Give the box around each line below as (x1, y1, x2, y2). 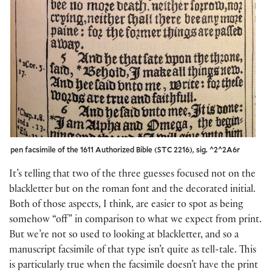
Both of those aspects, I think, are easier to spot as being (9, 200, 243, 211)
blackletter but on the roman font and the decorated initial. (9, 185, 256, 195)
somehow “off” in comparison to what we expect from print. (9, 215, 262, 226)
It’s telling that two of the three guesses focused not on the (9, 169, 256, 180)
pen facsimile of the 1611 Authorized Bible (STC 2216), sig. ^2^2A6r (10, 144, 240, 155)
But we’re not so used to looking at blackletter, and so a (9, 230, 239, 241)
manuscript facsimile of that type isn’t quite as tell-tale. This (9, 245, 256, 256)
